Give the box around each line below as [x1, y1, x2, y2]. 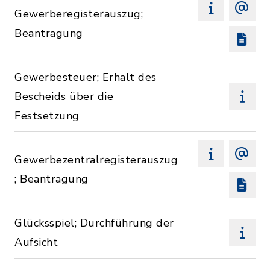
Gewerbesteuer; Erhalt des [14, 70, 157, 84]
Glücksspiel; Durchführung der [14, 216, 174, 230]
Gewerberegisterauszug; [14, 7, 143, 21]
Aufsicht [14, 235, 58, 250]
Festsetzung [14, 108, 80, 123]
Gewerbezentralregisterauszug [14, 152, 178, 167]
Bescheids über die [14, 89, 113, 104]
